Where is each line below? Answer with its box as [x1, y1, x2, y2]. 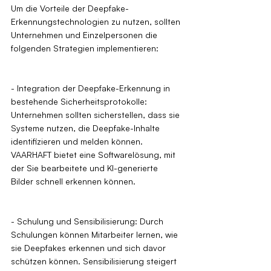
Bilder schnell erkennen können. [11, 176, 135, 187]
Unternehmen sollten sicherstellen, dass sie [11, 109, 182, 120]
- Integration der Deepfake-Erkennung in [11, 83, 172, 94]
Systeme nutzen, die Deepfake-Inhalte [11, 123, 162, 134]
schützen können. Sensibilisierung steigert [11, 256, 179, 267]
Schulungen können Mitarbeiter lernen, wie [11, 229, 180, 240]
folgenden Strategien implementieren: [11, 43, 158, 54]
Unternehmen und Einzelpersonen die [11, 30, 160, 41]
